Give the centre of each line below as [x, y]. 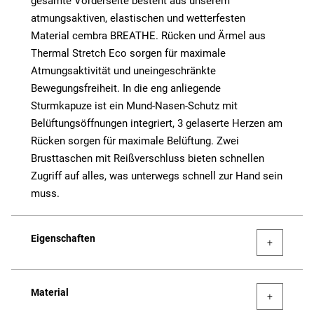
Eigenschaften [63, 239]
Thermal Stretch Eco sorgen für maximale [128, 54]
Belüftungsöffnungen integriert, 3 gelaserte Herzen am [157, 124]
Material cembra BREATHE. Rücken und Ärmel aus [148, 36]
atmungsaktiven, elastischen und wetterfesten [138, 19]
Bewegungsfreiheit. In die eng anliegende [126, 89]
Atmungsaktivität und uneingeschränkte [123, 71]
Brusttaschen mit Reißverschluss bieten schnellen [148, 159]
